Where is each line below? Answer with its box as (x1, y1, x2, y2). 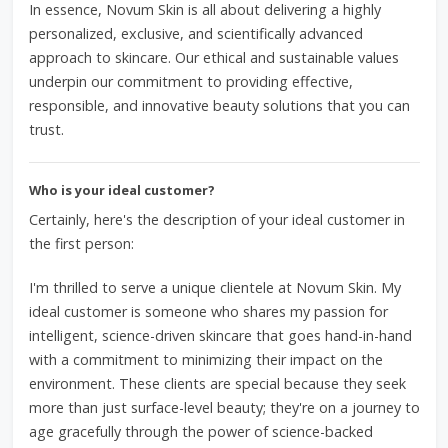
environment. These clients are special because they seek (28, 374, 406, 393)
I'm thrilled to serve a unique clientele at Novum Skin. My (28, 278, 401, 297)
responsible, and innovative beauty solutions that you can (28, 96, 410, 115)
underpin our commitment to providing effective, (28, 72, 353, 91)
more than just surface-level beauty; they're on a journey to (28, 398, 420, 417)
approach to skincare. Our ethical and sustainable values (28, 48, 399, 67)
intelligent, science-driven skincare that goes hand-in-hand (28, 326, 412, 345)
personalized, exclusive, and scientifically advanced (28, 24, 363, 43)
